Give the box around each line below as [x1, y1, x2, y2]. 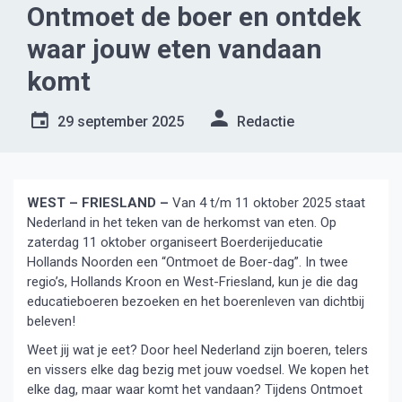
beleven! [27, 313, 75, 329]
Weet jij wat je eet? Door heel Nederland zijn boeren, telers [27, 342, 368, 358]
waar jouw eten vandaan [27, 33, 322, 65]
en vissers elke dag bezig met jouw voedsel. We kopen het [27, 362, 369, 378]
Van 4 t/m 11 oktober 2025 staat [169, 195, 365, 211]
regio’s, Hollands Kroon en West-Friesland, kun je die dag [27, 274, 362, 290]
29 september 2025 [57, 113, 184, 130]
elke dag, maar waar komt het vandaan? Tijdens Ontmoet [27, 381, 363, 398]
